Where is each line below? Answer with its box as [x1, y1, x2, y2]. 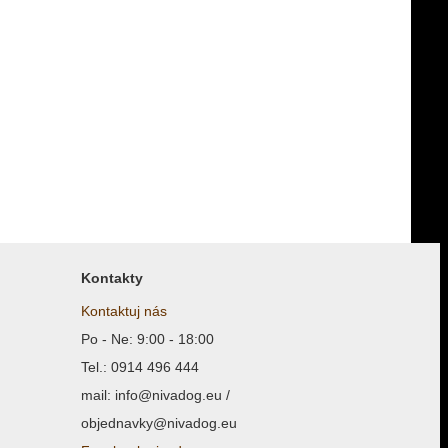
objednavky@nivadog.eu [81, 415, 237, 431]
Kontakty [81, 270, 143, 286]
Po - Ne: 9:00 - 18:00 [81, 331, 214, 347]
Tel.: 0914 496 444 [81, 359, 199, 375]
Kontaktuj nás [81, 303, 167, 319]
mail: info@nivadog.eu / [81, 387, 230, 403]
